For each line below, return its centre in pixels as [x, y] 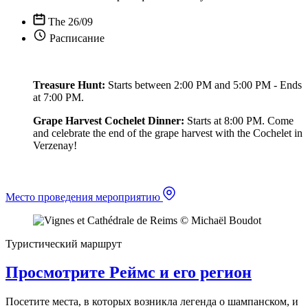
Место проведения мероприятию [84, 197]
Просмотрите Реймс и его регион [129, 273]
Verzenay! [55, 145]
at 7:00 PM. [58, 97]
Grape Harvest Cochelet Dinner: [109, 120]
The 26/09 [70, 21]
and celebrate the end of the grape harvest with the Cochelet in [168, 133]
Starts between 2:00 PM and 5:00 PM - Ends [203, 85]
